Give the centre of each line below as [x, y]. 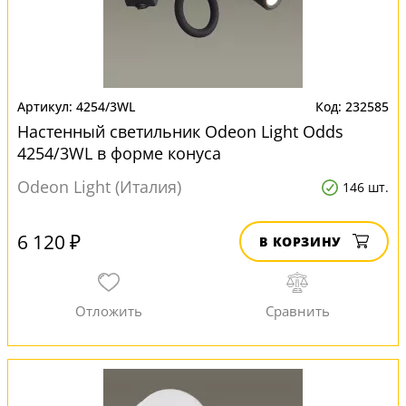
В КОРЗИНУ [300, 242]
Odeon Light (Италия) [99, 187]
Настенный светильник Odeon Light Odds [180, 131]
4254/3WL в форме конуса [119, 153]
